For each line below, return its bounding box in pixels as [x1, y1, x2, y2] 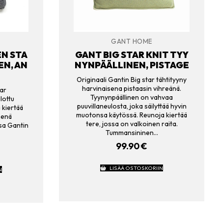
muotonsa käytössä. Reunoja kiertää [76, 110, 187, 119]
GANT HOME [111, 37, 152, 45]
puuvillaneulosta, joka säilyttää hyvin [77, 101, 187, 110]
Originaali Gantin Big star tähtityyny [77, 75, 187, 84]
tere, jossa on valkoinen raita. [85, 119, 178, 128]
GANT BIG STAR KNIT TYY [75, 49, 189, 61]
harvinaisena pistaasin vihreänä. [82, 83, 181, 93]
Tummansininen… [105, 128, 158, 137]
